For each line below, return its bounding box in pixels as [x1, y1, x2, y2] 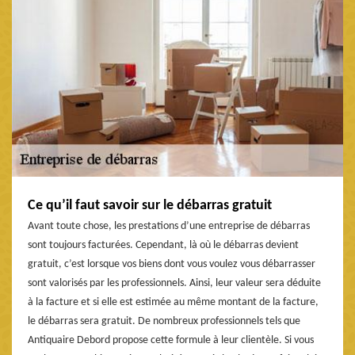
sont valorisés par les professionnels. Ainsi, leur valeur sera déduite [28, 277, 321, 290]
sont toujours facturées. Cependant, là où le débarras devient [28, 239, 299, 252]
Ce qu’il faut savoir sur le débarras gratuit [28, 198, 272, 214]
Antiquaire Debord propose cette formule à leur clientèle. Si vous [28, 334, 314, 347]
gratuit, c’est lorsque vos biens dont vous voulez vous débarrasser [28, 258, 315, 271]
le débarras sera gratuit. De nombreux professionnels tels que [28, 315, 300, 328]
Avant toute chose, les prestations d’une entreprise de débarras [28, 220, 310, 233]
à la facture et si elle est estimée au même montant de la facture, [28, 296, 319, 309]
